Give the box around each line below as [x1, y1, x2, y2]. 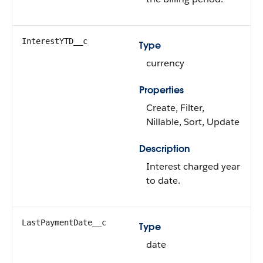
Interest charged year [146, 160, 240, 173]
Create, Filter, [146, 102, 204, 114]
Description [139, 143, 190, 155]
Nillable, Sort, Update [146, 116, 240, 128]
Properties [139, 84, 184, 96]
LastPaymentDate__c [22, 218, 106, 227]
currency [146, 57, 184, 69]
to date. [146, 174, 180, 187]
